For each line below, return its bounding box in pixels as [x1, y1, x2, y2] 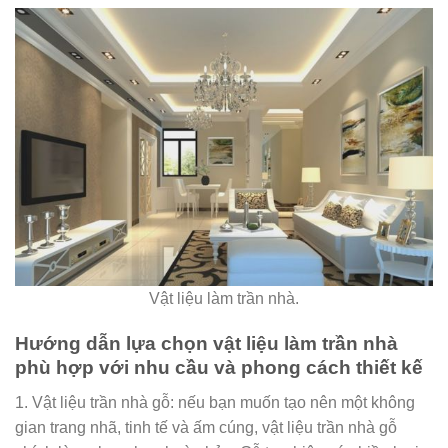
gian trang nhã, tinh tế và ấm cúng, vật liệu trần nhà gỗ [15, 418, 397, 436]
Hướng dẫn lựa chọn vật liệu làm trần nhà [15, 333, 398, 355]
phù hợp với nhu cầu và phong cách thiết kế [15, 357, 423, 379]
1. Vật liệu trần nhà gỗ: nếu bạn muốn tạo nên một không [15, 393, 415, 411]
